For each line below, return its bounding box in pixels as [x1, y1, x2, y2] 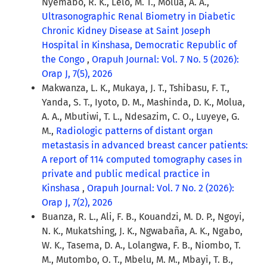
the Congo [42, 54, 87, 66]
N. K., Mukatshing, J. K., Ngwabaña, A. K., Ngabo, [42, 225, 243, 237]
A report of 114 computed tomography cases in [42, 154, 242, 166]
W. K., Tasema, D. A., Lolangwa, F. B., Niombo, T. [42, 240, 241, 252]
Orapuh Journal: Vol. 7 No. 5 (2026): [92, 54, 239, 66]
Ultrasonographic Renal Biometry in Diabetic [42, 11, 235, 23]
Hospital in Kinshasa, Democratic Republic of [42, 39, 237, 51]
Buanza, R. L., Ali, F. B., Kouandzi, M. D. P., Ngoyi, [42, 211, 244, 223]
